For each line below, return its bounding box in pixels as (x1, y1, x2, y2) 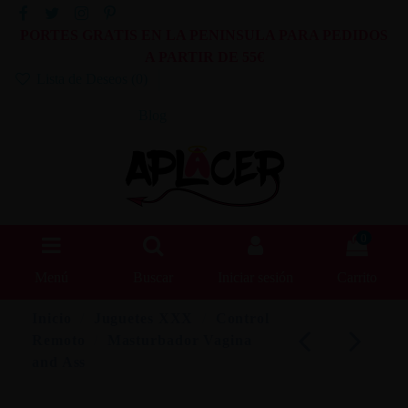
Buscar (133, 270, 173, 286)
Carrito (337, 270, 377, 286)
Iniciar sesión (217, 270, 293, 286)
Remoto (32, 331, 86, 348)
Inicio (32, 310, 72, 326)
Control (215, 310, 270, 326)
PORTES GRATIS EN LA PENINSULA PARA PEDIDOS (20, 27, 388, 44)
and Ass (32, 353, 87, 370)
